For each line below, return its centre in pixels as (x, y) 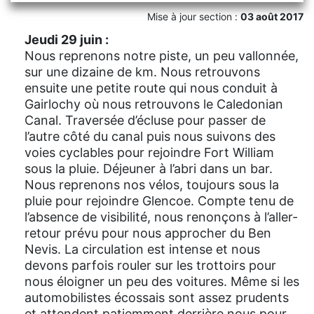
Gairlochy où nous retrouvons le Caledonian (154, 104)
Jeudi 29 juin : (67, 40)
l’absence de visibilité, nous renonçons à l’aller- (161, 217)
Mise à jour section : (194, 17)
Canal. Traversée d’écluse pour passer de (145, 121)
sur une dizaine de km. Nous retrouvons (142, 72)
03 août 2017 (272, 17)
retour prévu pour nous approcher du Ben (148, 233)
